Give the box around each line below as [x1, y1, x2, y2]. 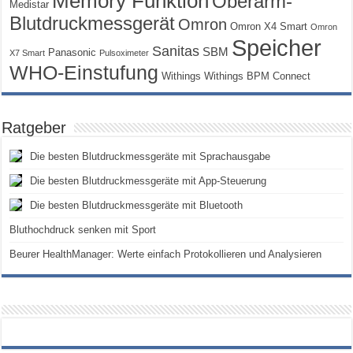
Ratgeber [2, 119, 67, 137]
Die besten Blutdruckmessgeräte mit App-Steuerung [30, 175, 267, 188]
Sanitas [152, 43, 200, 60]
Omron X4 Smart [230, 20, 308, 33]
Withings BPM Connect [204, 70, 311, 83]
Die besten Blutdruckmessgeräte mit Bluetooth [30, 199, 243, 212]
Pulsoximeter [99, 48, 150, 58]
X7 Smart [9, 48, 46, 58]
